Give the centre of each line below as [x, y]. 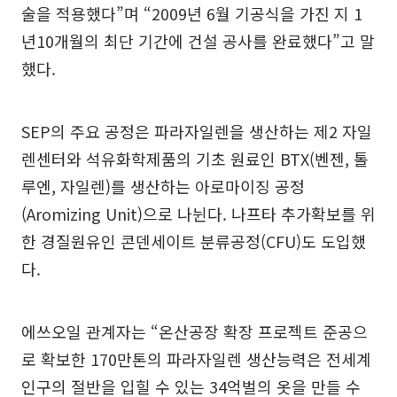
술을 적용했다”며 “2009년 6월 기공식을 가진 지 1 [192, 13]
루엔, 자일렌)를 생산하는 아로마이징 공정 [163, 186]
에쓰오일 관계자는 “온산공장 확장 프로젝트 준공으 [195, 331]
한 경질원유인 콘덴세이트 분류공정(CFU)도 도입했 [194, 241]
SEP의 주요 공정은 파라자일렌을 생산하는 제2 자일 [197, 131]
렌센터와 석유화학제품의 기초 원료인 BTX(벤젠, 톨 [195, 159]
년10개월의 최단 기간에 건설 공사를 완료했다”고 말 [198, 41]
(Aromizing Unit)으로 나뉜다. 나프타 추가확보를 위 [198, 214]
